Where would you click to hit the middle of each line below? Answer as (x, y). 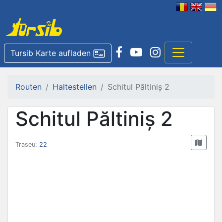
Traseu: (27, 144)
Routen (28, 86)
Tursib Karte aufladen (51, 53)
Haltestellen (75, 86)
